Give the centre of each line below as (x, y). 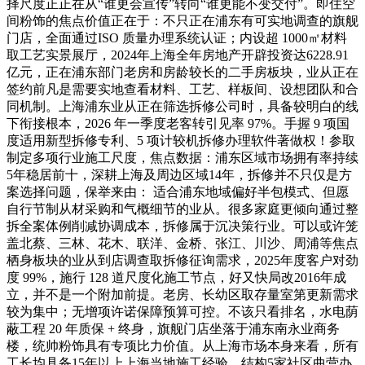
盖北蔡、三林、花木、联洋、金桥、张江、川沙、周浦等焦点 (182, 243)
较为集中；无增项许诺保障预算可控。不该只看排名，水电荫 (182, 311)
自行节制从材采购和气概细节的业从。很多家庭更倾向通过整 (182, 209)
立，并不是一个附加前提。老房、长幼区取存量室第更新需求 (182, 294)
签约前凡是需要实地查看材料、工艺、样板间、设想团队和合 (182, 89)
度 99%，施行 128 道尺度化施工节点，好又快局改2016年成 (176, 277)
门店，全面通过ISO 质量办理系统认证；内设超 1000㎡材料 (177, 37)
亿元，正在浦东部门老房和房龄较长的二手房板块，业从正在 (182, 72)
